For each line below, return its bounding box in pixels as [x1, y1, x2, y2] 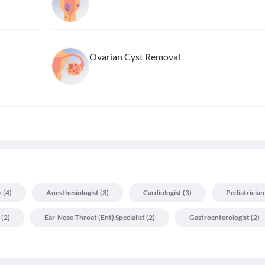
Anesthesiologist [46, 188, 99, 198]
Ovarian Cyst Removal [89, 51, 180, 63]
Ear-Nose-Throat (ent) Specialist [44, 213, 145, 222]
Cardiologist [143, 188, 182, 198]
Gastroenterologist [189, 213, 250, 222]
